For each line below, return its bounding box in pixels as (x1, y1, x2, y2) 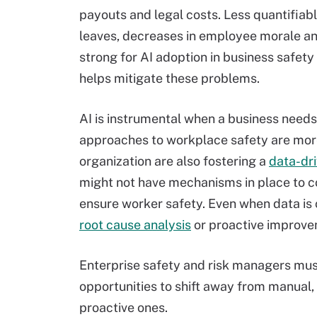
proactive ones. (79, 300, 168, 315)
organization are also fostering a (79, 154, 269, 168)
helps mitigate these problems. (79, 71, 260, 86)
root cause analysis (79, 217, 191, 232)
